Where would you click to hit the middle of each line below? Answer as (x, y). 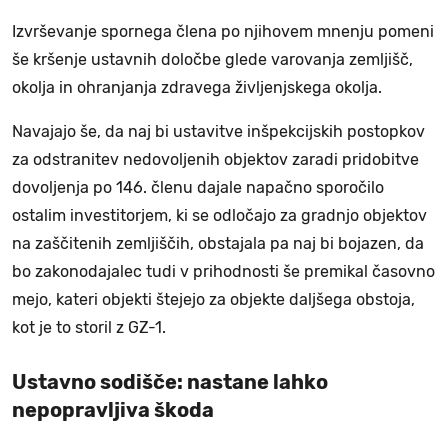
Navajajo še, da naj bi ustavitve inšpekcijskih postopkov (218, 131)
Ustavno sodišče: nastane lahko (170, 381)
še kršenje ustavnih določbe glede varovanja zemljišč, (212, 59)
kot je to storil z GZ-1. (91, 327)
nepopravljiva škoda (113, 409)
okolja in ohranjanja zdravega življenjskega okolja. (199, 87)
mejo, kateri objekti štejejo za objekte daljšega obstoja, (213, 299)
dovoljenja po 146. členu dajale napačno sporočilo (198, 187)
